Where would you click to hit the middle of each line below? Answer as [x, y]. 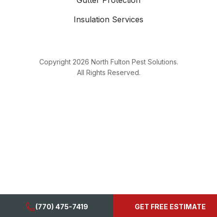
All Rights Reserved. [108, 73]
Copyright [56, 62]
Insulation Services [108, 20]
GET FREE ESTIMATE [170, 207]
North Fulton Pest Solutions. [133, 62]
